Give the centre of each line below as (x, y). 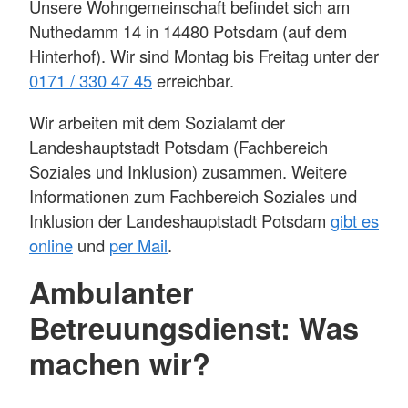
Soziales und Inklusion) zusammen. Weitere (188, 171)
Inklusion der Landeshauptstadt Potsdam (180, 220)
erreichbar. (193, 81)
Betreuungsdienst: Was (194, 328)
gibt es (355, 220)
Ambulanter (112, 292)
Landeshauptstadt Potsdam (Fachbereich (178, 146)
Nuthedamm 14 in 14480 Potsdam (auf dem (188, 31)
